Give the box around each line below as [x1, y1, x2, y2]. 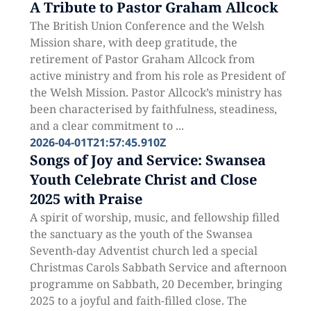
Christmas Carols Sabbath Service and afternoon [29, 260, 287, 275]
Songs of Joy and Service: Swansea [29, 151, 266, 169]
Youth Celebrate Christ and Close [29, 170, 257, 189]
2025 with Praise [29, 190, 142, 208]
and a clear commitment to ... [29, 118, 184, 133]
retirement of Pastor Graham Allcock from [29, 51, 255, 67]
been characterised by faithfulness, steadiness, [29, 101, 277, 117]
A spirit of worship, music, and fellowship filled [29, 210, 280, 225]
